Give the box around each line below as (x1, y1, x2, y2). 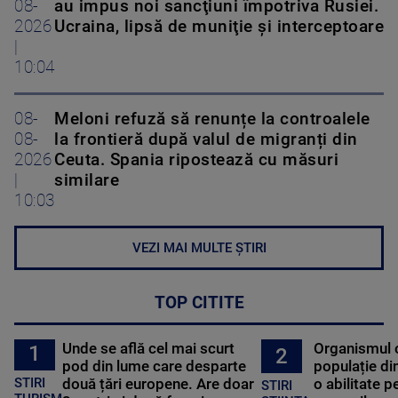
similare (54, 171, 119, 191)
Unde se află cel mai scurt (62, 339, 235, 358)
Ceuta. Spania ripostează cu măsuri (54, 150, 338, 171)
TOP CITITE (154, 293, 244, 314)
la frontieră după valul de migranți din (54, 130, 358, 150)
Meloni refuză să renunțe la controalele (54, 109, 370, 130)
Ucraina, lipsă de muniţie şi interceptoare (54, 17, 384, 37)
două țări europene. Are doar (62, 375, 255, 394)
